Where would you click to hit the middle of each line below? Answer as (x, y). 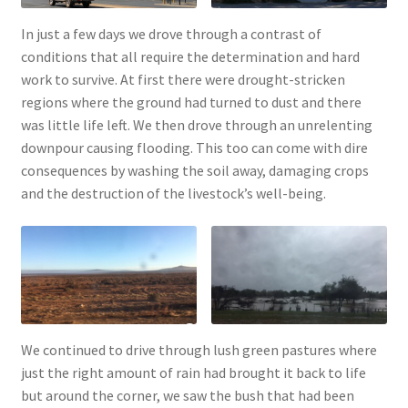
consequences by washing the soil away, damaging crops (194, 170)
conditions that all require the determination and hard (190, 56)
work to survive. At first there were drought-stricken (183, 79)
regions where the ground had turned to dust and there (191, 102)
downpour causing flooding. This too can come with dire (194, 147)
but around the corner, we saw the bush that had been (187, 396)
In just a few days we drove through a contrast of (171, 33)
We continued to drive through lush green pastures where (199, 350)
